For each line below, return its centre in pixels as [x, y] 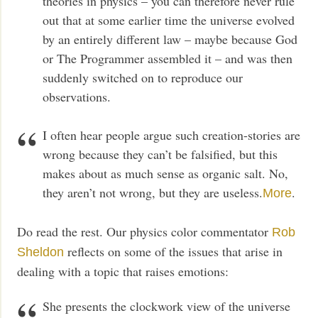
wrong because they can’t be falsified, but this [160, 154]
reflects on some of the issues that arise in [174, 251]
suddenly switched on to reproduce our [143, 77]
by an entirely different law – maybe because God [170, 39]
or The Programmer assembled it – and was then [168, 58]
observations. [77, 96]
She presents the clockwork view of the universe [167, 306]
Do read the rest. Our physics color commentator [145, 231]
